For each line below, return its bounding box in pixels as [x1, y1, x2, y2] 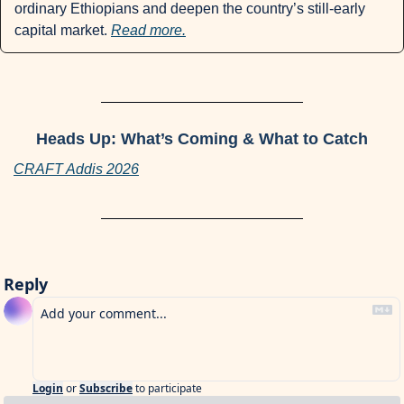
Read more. [111, 23, 186, 39]
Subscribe [79, 381, 133, 397]
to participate [135, 381, 202, 397]
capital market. [14, 23, 111, 39]
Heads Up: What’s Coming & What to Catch [36, 130, 368, 149]
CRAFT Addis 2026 [14, 161, 139, 178]
